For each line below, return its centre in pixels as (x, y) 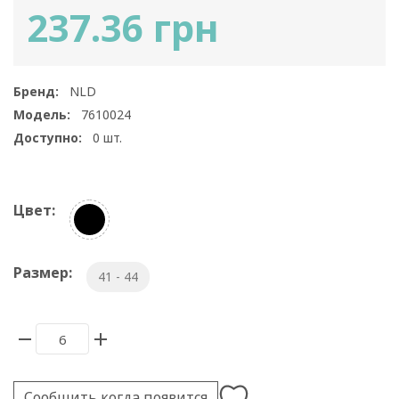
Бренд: (36, 92)
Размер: (43, 273)
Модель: (42, 115)
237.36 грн (123, 28)
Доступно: (48, 138)
